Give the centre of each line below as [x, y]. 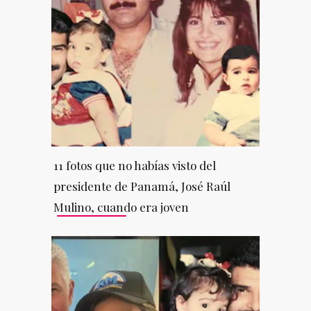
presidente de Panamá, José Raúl [142, 186]
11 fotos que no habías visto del [134, 165]
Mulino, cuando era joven [121, 207]
